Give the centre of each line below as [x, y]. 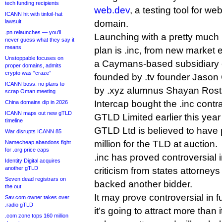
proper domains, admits [33, 65]
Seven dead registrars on [35, 179]
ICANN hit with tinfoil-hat [34, 14]
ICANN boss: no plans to [35, 84]
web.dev [112, 10]
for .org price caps [27, 150]
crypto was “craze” [28, 73]
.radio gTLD [19, 205]
